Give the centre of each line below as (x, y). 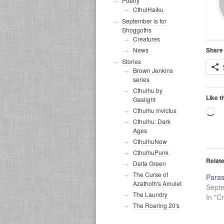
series (141, 79)
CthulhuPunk (151, 152)
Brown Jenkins (153, 70)
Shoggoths (137, 30)
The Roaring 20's (156, 205)
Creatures (146, 39)
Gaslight (144, 99)
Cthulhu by (148, 90)
